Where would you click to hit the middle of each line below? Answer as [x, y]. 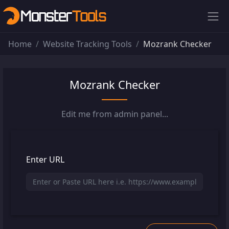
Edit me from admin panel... [114, 114]
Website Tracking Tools [87, 44]
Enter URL [45, 159]
